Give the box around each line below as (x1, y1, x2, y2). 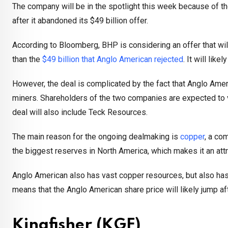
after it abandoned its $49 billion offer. (12, 16, 148, 26)
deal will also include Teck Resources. (12, 107, 148, 118)
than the (12, 54, 42, 65)
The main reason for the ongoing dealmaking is (12, 132, 180, 142)
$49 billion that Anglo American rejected (42, 54, 183, 65)
